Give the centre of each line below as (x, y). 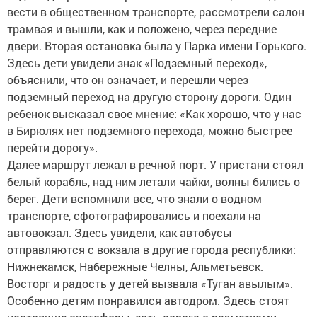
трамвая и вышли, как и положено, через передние (142, 29)
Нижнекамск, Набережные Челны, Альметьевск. (135, 266)
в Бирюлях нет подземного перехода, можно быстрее (150, 131)
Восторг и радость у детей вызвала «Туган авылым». (150, 283)
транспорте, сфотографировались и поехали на (134, 215)
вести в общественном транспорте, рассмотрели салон (156, 12)
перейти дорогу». (52, 148)
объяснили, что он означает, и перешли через (128, 80)
